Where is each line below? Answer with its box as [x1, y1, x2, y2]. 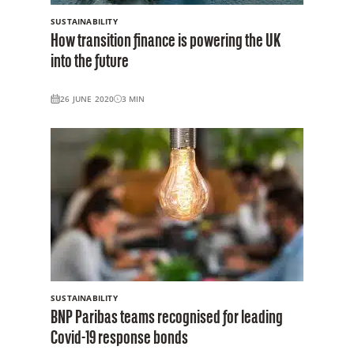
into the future [51, 52, 129, 72]
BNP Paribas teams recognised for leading [51, 308, 283, 328]
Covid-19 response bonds [51, 329, 188, 348]
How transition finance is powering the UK [51, 32, 281, 51]
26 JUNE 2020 [60, 92, 115, 104]
